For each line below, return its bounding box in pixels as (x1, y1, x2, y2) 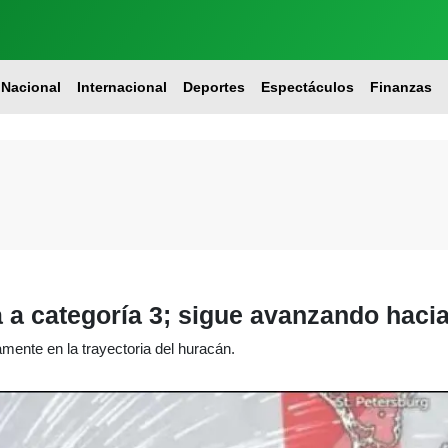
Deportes (182, 79, 245, 95)
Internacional (76, 79, 167, 95)
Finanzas (369, 79, 432, 95)
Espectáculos (260, 79, 354, 95)
